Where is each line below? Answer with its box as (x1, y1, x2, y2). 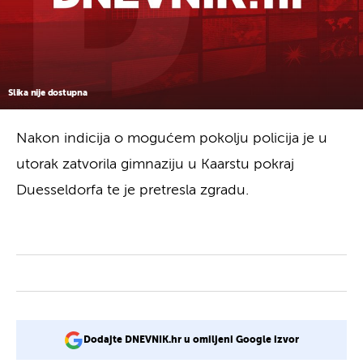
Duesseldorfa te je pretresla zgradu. (16, 182, 249, 198)
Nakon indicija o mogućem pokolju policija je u (16, 130, 327, 146)
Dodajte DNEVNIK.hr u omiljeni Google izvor (83, 335, 299, 345)
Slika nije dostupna (8, 88, 88, 97)
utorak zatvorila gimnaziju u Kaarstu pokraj (16, 156, 294, 172)
